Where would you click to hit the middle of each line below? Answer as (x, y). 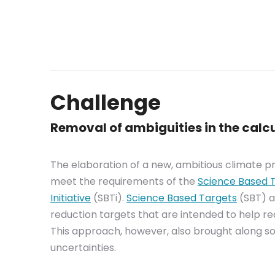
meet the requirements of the (124, 181)
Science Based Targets (182, 198)
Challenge (106, 103)
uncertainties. (83, 248)
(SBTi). (109, 198)
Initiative (71, 198)
